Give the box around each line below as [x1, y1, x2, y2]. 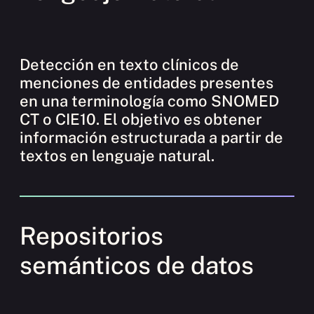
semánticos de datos [20, 250, 254, 280]
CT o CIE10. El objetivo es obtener [20, 109, 262, 128]
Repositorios [20, 221, 163, 250]
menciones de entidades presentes [20, 73, 273, 92]
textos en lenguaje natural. [20, 146, 214, 165]
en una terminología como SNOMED [20, 91, 279, 110]
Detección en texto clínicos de [20, 55, 239, 74]
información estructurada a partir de [20, 128, 283, 146]
